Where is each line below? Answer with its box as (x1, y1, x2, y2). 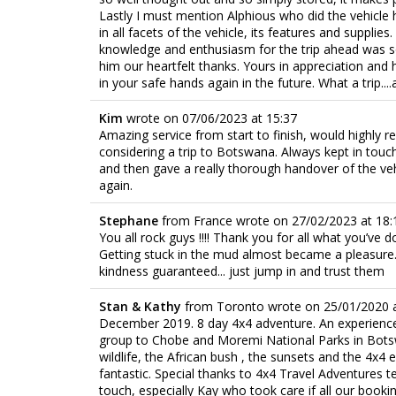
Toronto (217, 297, 264, 315)
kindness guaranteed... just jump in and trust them (99, 262, 385, 279)
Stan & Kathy (99, 297, 185, 315)
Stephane (99, 211, 162, 229)
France (194, 211, 232, 229)
